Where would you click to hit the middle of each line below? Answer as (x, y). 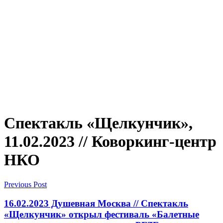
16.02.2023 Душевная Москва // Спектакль (96, 204)
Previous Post (25, 184)
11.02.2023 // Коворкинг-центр (110, 142)
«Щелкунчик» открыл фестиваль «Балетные (102, 215)
